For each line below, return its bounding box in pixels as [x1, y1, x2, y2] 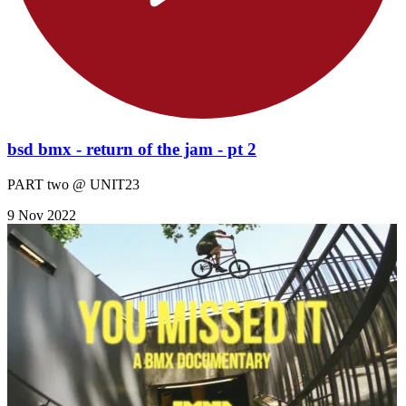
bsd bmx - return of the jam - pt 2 [7, 139, 256, 159]
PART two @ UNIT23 [7, 176, 140, 192]
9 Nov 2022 [7, 207, 76, 223]
